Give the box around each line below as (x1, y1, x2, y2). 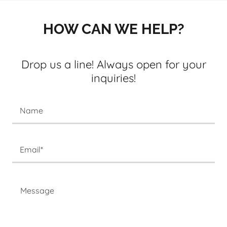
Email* (20, 144, 43, 155)
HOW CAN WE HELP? (43, 21, 184, 37)
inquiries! (91, 71, 136, 85)
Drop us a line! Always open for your (21, 57, 206, 71)
